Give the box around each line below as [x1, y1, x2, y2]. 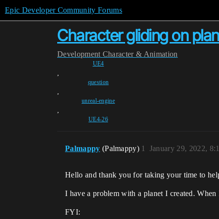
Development [57, 50, 101, 58]
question [88, 79, 109, 86]
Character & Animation [102, 50, 178, 58]
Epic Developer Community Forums [5, 6, 122, 14]
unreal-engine [81, 97, 115, 104]
